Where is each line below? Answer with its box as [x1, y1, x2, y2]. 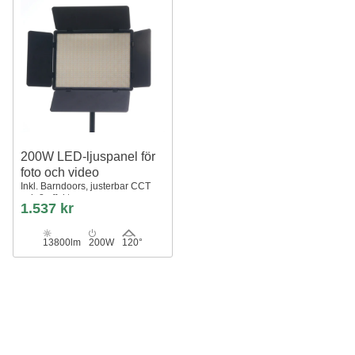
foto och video [21, 166, 99, 179]
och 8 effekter [21, 193, 78, 204]
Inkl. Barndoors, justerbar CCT [21, 181, 151, 192]
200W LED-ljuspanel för [21, 150, 155, 163]
